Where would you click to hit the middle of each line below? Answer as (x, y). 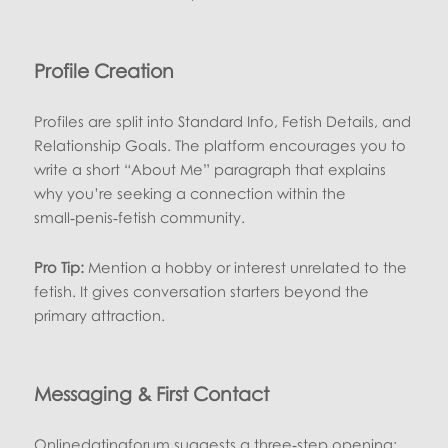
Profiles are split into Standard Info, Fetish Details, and (223, 121)
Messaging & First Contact (152, 393)
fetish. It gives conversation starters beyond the (202, 290)
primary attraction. (100, 314)
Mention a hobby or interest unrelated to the (246, 266)
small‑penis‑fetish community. (140, 217)
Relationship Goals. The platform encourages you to (220, 145)
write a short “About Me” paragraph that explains (210, 169)
